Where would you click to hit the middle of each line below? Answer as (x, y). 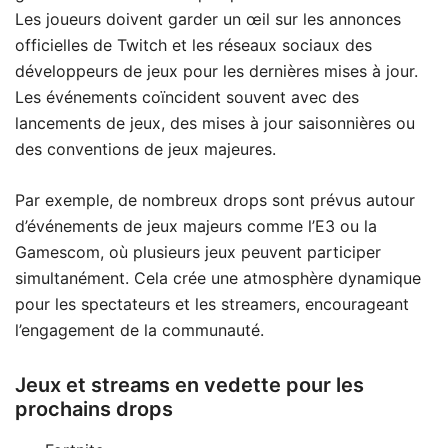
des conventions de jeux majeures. (145, 148)
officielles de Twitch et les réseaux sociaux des (193, 44)
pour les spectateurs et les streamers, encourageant (212, 303)
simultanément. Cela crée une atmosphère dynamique (218, 277)
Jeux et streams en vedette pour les (189, 384)
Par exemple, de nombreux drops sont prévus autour (215, 199)
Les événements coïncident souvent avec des (187, 96)
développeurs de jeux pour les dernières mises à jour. (216, 70)
